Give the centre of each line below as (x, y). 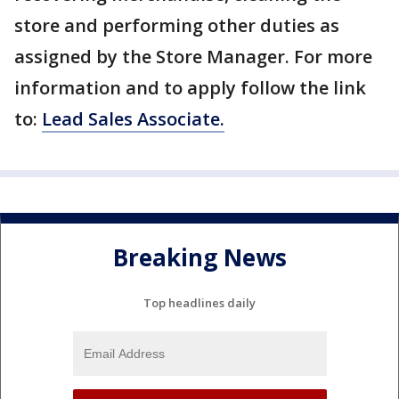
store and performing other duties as (177, 26)
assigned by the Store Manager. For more (193, 57)
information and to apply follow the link (190, 88)
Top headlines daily (199, 303)
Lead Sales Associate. (133, 119)
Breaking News (199, 257)
